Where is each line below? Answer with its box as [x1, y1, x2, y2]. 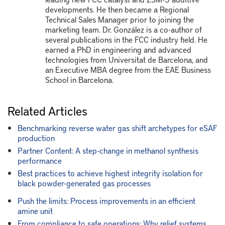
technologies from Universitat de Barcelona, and [45, 54, 208, 65]
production [18, 132, 55, 144]
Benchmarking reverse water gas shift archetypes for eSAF [18, 122, 217, 134]
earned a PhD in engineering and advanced [45, 44, 191, 55]
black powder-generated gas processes [18, 177, 151, 189]
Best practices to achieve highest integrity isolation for [18, 167, 203, 179]
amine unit [18, 205, 53, 216]
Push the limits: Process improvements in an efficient [18, 195, 195, 206]
